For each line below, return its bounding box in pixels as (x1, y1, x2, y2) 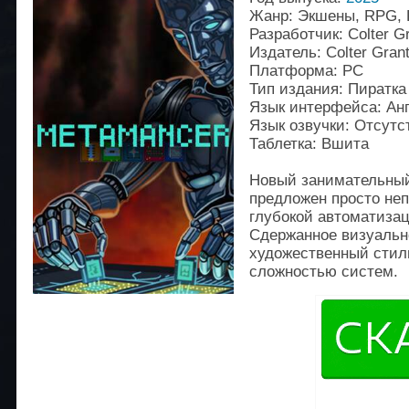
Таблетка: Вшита (249, 135, 369, 152)
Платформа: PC (249, 62, 363, 79)
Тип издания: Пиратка (249, 80, 406, 98)
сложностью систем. (249, 263, 398, 280)
